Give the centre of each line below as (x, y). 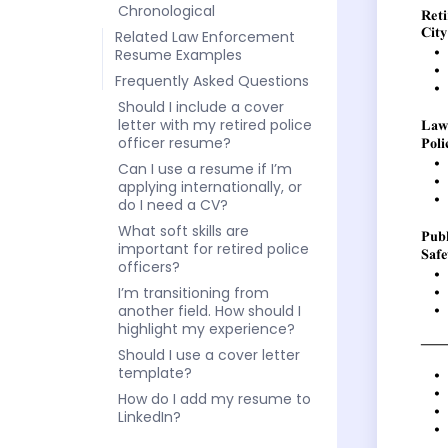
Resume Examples (178, 54)
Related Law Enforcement (205, 36)
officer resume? (174, 142)
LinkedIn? (149, 416)
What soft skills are (183, 230)
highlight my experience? (206, 328)
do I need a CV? (173, 204)
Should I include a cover (201, 106)
